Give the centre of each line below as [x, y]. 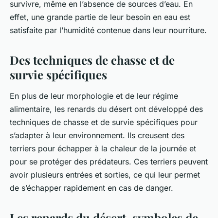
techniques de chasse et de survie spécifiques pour [104, 122]
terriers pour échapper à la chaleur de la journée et [103, 149]
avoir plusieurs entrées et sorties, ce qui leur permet [105, 175]
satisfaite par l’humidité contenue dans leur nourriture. [108, 30]
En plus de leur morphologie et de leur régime [94, 96]
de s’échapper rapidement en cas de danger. [91, 188]
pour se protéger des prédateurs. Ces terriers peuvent [109, 162]
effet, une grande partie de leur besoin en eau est [100, 17]
